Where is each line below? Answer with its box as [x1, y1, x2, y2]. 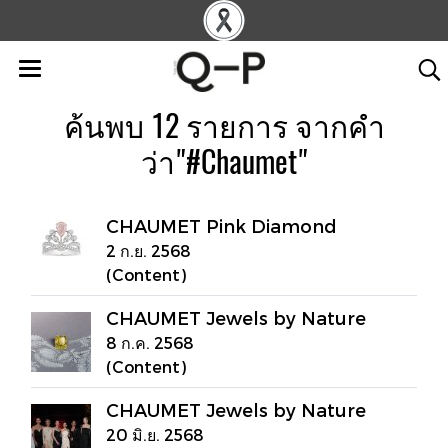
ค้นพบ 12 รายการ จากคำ [63, 105, 385, 146]
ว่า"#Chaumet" [140, 141, 308, 182]
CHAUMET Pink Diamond [106, 215, 337, 236]
